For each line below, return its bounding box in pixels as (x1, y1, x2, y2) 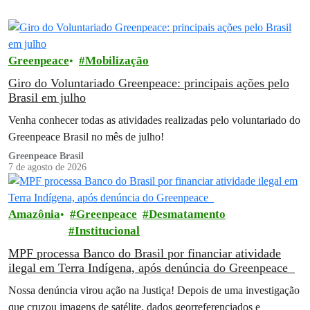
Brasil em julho (8, 90, 86, 104)
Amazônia (8, 207, 60, 221)
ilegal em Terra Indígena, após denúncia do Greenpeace (8, 260, 295, 275)
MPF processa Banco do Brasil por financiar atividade (8, 246, 281, 260)
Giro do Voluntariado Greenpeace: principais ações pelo (8, 75, 289, 90)
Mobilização (85, 53, 149, 67)
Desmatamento (149, 207, 226, 221)
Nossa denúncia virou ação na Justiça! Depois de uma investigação (8, 283, 300, 297)
